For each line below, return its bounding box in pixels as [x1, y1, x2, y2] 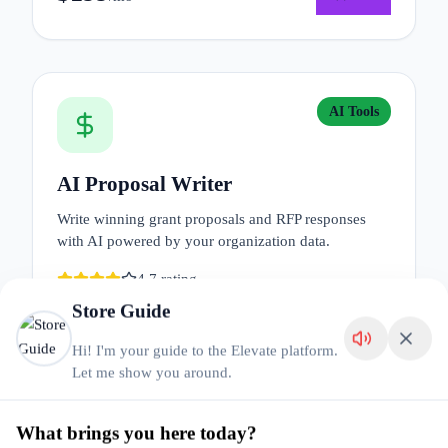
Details [257, 334, 300, 350]
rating [157, 271, 197, 287]
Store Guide [72, 300, 170, 321]
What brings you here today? [16, 422, 257, 443]
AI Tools [329, 104, 379, 119]
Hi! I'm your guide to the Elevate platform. [72, 342, 338, 358]
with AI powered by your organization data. [57, 233, 330, 249]
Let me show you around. [72, 364, 232, 380]
